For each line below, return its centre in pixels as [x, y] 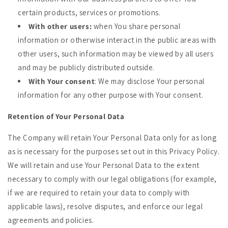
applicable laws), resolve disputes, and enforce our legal [105, 206]
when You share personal [136, 26]
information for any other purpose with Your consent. [111, 95]
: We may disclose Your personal [150, 81]
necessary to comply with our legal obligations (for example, [112, 179]
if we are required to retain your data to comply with [99, 193]
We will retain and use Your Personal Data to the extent [104, 165]
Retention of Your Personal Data [66, 116]
